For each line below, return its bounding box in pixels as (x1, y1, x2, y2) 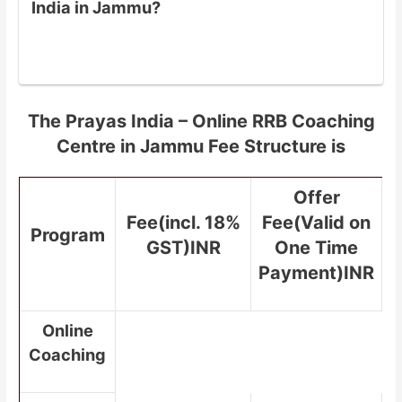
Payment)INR (258, 262, 375, 284)
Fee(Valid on (262, 212, 371, 234)
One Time (275, 237, 359, 259)
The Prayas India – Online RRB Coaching (27, 110, 375, 133)
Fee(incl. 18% (126, 212, 240, 234)
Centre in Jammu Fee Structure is (57, 135, 345, 158)
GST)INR (145, 237, 221, 259)
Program (30, 224, 105, 247)
